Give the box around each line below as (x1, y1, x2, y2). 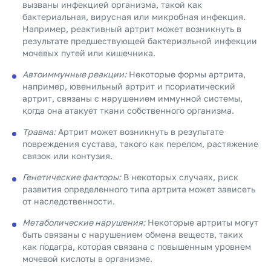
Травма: (22, 126, 56, 137)
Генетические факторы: (22, 172, 121, 182)
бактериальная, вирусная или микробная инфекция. (22, 11, 246, 22)
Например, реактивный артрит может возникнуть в (22, 24, 241, 34)
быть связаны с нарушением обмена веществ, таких (22, 229, 243, 240)
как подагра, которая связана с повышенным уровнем (22, 241, 251, 252)
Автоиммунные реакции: (22, 69, 126, 79)
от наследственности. (22, 196, 115, 206)
